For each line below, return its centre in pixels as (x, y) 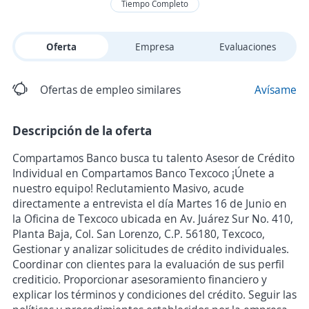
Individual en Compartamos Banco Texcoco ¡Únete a (143, 173)
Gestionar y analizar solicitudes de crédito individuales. (151, 249)
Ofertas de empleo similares (110, 90)
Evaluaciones (247, 47)
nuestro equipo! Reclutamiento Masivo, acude (128, 188)
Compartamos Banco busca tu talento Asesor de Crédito (153, 158)
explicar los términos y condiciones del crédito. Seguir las (154, 295)
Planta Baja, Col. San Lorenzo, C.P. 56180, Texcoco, (139, 234)
